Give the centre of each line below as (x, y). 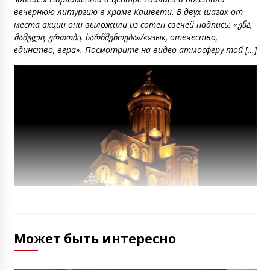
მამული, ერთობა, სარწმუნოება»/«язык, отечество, (115, 37)
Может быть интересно (95, 238)
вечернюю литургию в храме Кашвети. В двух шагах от (128, 12)
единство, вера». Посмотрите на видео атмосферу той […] (135, 50)
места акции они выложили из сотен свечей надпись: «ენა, (133, 25)
